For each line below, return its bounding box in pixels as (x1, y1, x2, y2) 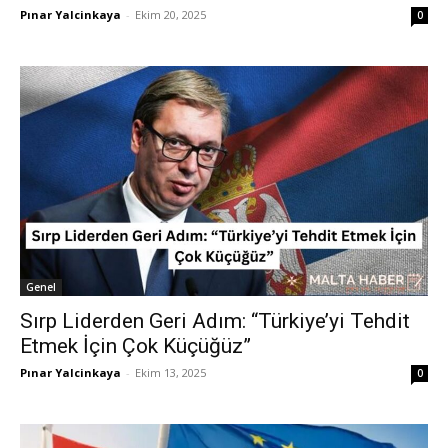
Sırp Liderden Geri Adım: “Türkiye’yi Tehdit (20, 308, 410, 333)
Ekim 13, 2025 (135, 364, 206, 380)
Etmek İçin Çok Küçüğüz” (20, 333, 251, 358)
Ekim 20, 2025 (135, 7, 206, 22)
